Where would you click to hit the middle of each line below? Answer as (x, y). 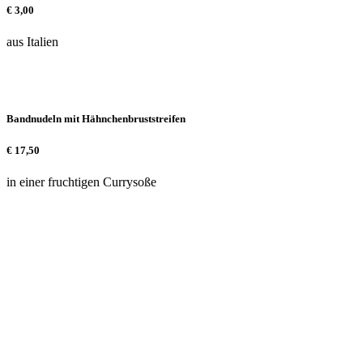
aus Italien (32, 42)
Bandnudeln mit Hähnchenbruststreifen (96, 119)
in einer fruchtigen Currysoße (81, 181)
